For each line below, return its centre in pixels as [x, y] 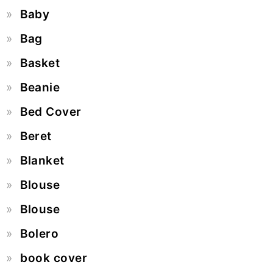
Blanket [42, 160]
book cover [54, 258]
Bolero [39, 233]
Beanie [40, 87]
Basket [40, 63]
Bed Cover [51, 112]
